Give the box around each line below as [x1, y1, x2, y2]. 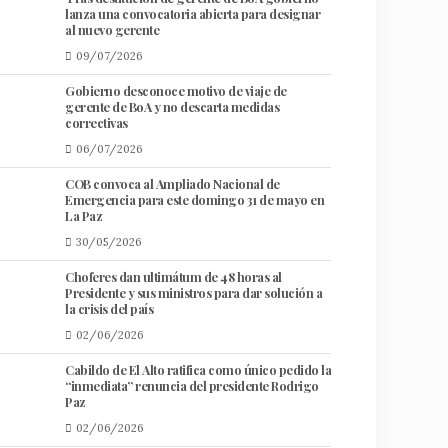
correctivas [65, 114, 128, 131]
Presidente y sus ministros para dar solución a [65, 284, 322, 301]
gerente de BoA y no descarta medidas [65, 98, 279, 115]
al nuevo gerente [65, 21, 159, 38]
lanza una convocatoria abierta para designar [65, 5, 320, 22]
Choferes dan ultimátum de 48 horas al [65, 268, 282, 285]
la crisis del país [65, 300, 153, 317]
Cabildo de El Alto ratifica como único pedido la [65, 361, 331, 378]
